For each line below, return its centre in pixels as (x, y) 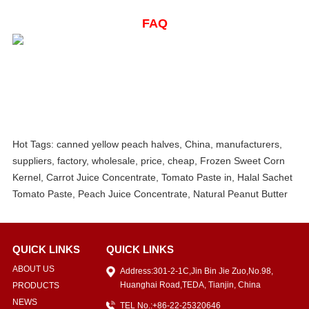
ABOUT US (33, 269)
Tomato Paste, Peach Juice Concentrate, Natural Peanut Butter (150, 194)
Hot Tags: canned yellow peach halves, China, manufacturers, (147, 144)
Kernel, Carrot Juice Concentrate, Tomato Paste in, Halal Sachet (152, 178)
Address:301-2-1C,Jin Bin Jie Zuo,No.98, (196, 271)
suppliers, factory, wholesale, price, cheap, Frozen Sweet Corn (148, 161)
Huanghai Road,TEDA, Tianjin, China (190, 285)
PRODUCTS (36, 286)
